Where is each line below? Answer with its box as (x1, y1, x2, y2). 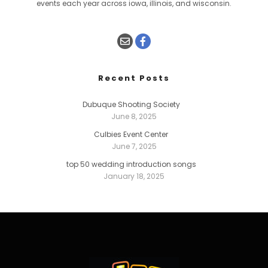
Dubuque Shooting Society (82, 99, 180, 109)
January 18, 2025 (103, 171, 165, 181)
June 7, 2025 (111, 141, 157, 151)
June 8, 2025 (111, 111, 157, 121)
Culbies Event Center (94, 129, 168, 139)
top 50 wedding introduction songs (66, 159, 196, 169)
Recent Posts (98, 72, 170, 84)
